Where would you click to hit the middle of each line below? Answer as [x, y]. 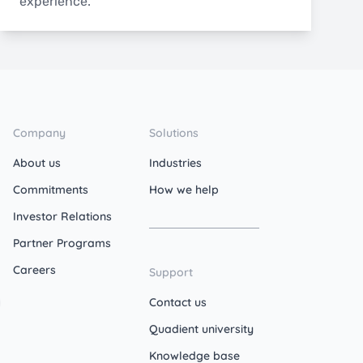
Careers [34, 269]
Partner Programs [62, 243]
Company [39, 132]
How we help [184, 189]
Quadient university [201, 329]
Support [171, 272]
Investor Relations [62, 216]
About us [37, 162]
